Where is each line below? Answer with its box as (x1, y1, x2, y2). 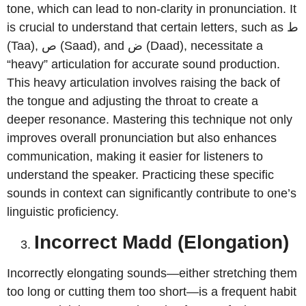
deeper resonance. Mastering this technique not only (7, 112, 292, 126)
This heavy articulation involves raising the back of (7, 75, 280, 89)
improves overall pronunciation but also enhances (7, 130, 277, 145)
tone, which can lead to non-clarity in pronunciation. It (7, 1, 296, 16)
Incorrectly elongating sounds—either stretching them (7, 266, 297, 281)
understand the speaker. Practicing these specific (7, 167, 274, 182)
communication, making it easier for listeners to (7, 149, 263, 163)
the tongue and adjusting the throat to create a (7, 94, 258, 108)
